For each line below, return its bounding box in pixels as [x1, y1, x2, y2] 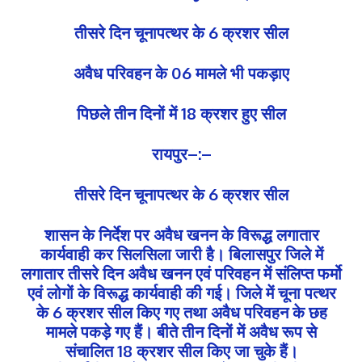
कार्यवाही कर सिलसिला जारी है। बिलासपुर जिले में [40, 242, 323, 264]
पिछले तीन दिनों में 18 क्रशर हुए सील [77, 102, 286, 124]
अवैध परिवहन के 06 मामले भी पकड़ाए [74, 61, 289, 83]
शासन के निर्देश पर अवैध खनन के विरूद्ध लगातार [44, 223, 319, 245]
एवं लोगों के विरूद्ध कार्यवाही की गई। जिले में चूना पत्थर [27, 281, 336, 303]
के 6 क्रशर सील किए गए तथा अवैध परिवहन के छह [36, 301, 327, 322]
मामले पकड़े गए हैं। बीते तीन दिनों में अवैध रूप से [46, 320, 317, 342]
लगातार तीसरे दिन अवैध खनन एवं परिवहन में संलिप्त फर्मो [21, 262, 342, 284]
